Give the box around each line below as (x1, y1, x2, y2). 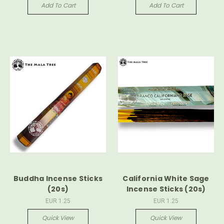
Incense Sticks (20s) (126, 184, 206, 194)
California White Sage (122, 173, 209, 184)
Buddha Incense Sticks (13, 173, 103, 184)
